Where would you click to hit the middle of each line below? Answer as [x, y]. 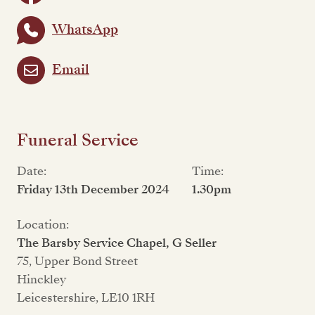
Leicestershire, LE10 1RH [86, 297]
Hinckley [41, 279]
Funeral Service [78, 140]
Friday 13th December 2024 [93, 189]
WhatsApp [85, 30]
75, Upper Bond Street [77, 261]
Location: [43, 224]
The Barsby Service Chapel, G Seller [117, 243]
